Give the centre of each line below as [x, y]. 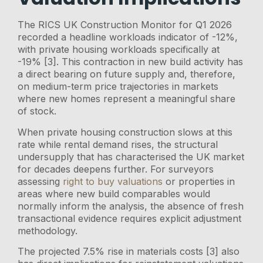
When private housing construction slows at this [125, 132]
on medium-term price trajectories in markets [118, 87]
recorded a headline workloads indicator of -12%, [128, 37]
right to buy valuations [113, 181]
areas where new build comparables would [114, 193]
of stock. [37, 111]
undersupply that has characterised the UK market [131, 156]
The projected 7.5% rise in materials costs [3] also [129, 251]
